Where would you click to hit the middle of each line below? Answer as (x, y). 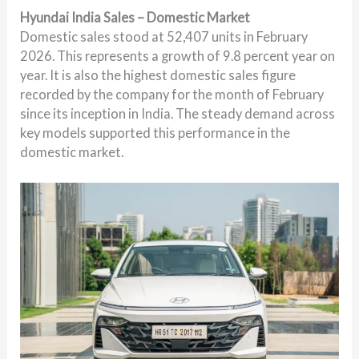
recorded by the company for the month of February (172, 94)
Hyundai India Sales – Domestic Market (135, 17)
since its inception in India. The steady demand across (178, 113)
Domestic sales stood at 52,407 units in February (164, 36)
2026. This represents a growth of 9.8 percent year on (178, 55)
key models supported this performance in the (155, 132)
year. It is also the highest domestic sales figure (158, 75)
